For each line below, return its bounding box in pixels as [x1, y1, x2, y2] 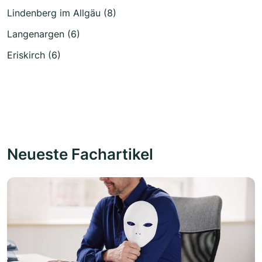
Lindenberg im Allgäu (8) [7, 7, 116, 19]
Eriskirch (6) [7, 49, 61, 61]
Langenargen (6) [7, 28, 80, 40]
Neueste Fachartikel [7, 144, 153, 164]
